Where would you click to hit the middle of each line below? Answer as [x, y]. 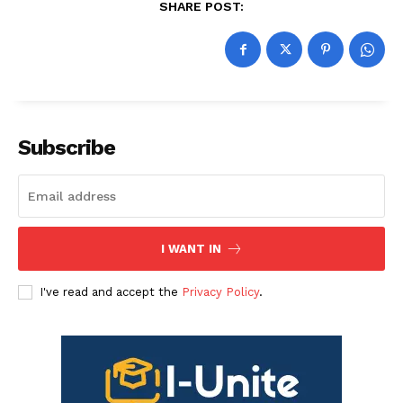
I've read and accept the [111, 292]
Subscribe [67, 148]
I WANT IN [191, 249]
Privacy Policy [220, 292]
